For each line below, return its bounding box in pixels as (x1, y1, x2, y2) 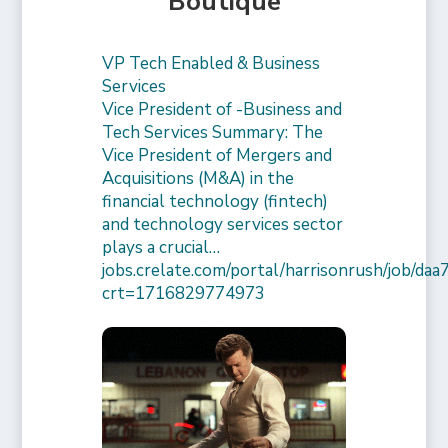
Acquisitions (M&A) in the (102, 167, 295, 191)
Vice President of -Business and (102, 98, 343, 122)
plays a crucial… (102, 236, 221, 260)
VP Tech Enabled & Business (102, 52, 321, 76)
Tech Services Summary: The (102, 121, 324, 145)
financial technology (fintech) (102, 190, 329, 214)
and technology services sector (102, 213, 344, 237)
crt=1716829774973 (102, 282, 266, 306)
